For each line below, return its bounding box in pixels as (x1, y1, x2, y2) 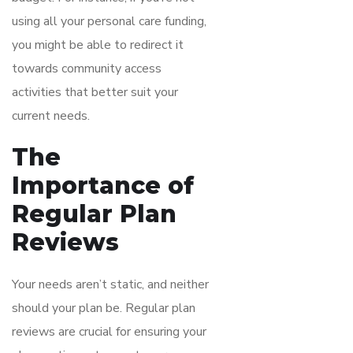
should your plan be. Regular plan (12, 299, 195, 317)
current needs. (12, 106, 90, 124)
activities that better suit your (12, 83, 178, 101)
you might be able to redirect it (12, 35, 184, 54)
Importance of (12, 170, 194, 200)
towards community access (12, 59, 162, 77)
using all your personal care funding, (12, 12, 206, 30)
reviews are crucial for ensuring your (12, 322, 206, 340)
